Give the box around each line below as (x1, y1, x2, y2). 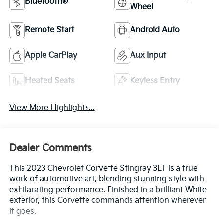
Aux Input (130, 51, 166, 61)
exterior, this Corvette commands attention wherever (9, 196, 206, 205)
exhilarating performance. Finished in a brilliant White (9, 185, 207, 195)
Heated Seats (24, 76, 75, 86)
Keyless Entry (130, 76, 180, 86)
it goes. (9, 206, 36, 216)
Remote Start (24, 25, 74, 35)
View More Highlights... (9, 103, 95, 113)
